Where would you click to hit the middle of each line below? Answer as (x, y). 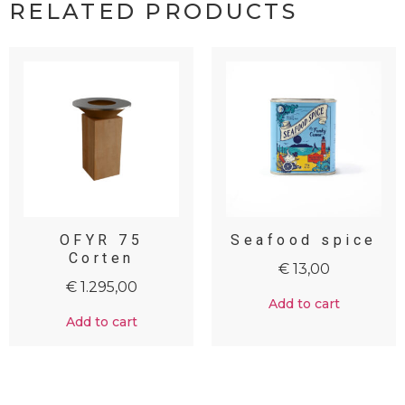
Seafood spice (304, 240)
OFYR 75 (101, 240)
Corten (101, 258)
